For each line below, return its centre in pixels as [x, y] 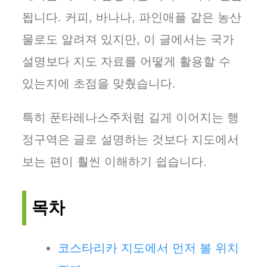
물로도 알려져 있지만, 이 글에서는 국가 [128, 39]
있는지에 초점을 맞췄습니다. [99, 83]
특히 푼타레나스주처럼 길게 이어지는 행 [131, 117]
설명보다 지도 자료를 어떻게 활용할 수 [126, 61]
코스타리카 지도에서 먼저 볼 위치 [148, 248]
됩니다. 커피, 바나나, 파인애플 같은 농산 [132, 17]
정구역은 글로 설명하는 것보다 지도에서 [131, 139]
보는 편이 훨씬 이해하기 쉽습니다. [114, 162]
